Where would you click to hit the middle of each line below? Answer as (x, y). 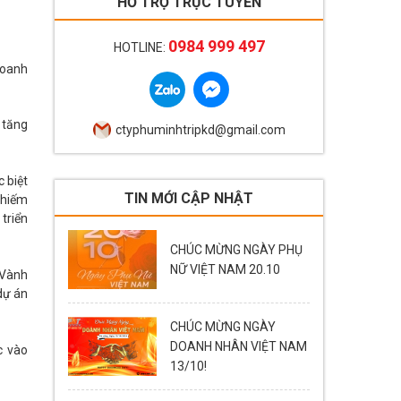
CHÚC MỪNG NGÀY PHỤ (236, 250)
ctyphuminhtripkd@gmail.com (200, 130)
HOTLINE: (141, 47)
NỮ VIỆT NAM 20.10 (225, 269)
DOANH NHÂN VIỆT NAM (239, 346)
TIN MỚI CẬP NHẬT (189, 198)
